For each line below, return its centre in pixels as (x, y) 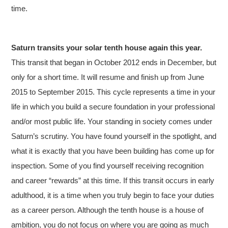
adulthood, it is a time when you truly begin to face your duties (113, 195)
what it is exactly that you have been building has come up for (113, 151)
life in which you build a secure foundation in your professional (113, 106)
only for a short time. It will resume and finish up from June (108, 77)
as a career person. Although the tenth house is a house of (108, 210)
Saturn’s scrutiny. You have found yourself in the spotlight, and (114, 136)
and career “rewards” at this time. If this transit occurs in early (113, 180)
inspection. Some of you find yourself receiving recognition (108, 165)
